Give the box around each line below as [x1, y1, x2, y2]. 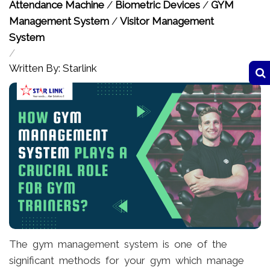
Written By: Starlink [9, 62, 97, 75]
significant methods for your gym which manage [9, 254, 244, 266]
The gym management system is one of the [9, 237, 227, 250]
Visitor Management [120, 15, 214, 28]
